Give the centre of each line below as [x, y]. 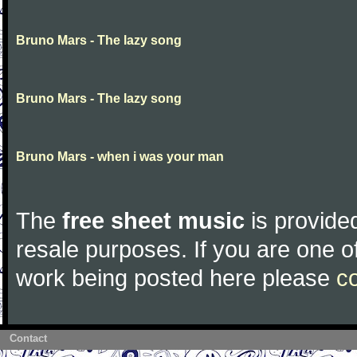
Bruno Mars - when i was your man [120, 157]
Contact [28, 338]
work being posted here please [176, 278]
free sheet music [153, 220]
